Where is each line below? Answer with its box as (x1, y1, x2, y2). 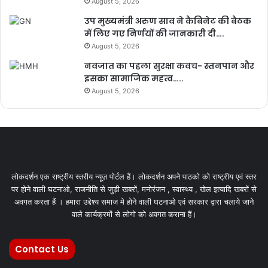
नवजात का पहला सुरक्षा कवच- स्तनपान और (84, 59, 254, 72)
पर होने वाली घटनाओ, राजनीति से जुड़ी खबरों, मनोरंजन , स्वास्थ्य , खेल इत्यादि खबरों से (11, 184, 257, 194)
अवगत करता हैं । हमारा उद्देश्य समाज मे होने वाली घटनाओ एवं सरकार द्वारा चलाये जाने (14, 196, 254, 206)
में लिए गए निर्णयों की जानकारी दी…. (84, 27, 224, 39)
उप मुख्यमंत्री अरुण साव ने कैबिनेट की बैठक (84, 14, 251, 27)
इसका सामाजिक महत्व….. (84, 72, 184, 84)
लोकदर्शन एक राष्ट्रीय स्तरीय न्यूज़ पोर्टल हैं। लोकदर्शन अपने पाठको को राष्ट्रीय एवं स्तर (11, 171, 257, 181)
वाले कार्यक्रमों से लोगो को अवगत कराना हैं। (71, 209, 197, 219)
